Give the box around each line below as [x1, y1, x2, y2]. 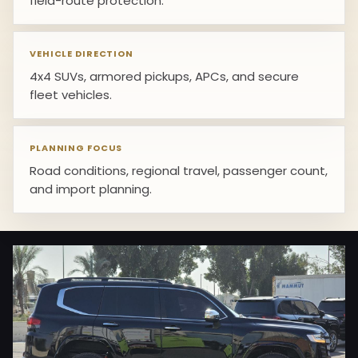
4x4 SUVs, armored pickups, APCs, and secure [30, 68, 299, 85]
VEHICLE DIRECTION [30, 47, 133, 60]
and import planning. [30, 181, 152, 197]
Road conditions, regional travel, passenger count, [30, 162, 328, 179]
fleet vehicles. [30, 86, 112, 103]
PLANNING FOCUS [30, 141, 123, 154]
